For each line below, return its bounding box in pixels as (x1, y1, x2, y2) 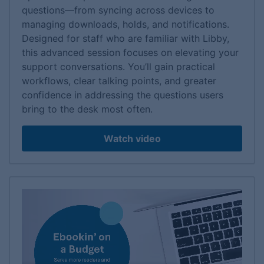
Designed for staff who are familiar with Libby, (22, 32, 229, 45)
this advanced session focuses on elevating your (22, 47, 239, 59)
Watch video (103, 133, 161, 145)
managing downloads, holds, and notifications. (22, 18, 229, 31)
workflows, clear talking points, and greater (22, 75, 216, 87)
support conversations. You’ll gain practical (22, 61, 215, 73)
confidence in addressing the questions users (22, 89, 223, 101)
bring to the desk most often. (22, 103, 153, 115)
